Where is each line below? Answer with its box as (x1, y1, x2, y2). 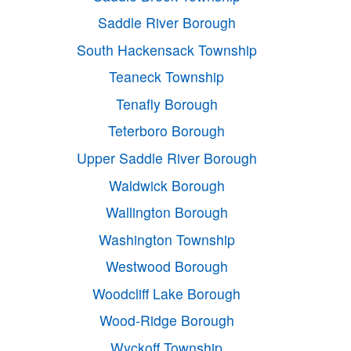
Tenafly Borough (115, 93, 218, 114)
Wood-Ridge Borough (99, 310, 234, 331)
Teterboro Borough (108, 121, 226, 141)
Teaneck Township (109, 67, 225, 87)
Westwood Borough (105, 256, 228, 277)
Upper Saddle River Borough (76, 148, 257, 168)
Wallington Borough (105, 202, 228, 223)
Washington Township (98, 229, 235, 249)
